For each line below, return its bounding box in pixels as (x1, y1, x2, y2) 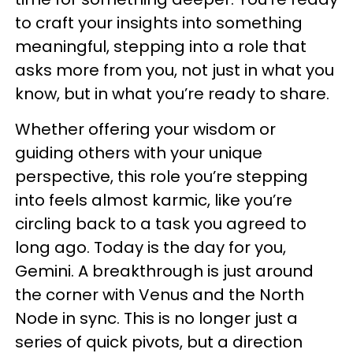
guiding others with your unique (15, 142, 262, 165)
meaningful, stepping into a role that (15, 35, 307, 58)
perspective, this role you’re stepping (15, 165, 308, 188)
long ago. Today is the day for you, (15, 236, 286, 259)
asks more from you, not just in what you (15, 59, 334, 82)
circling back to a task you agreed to (15, 213, 307, 236)
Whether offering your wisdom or (15, 118, 276, 141)
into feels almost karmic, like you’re (15, 189, 292, 212)
